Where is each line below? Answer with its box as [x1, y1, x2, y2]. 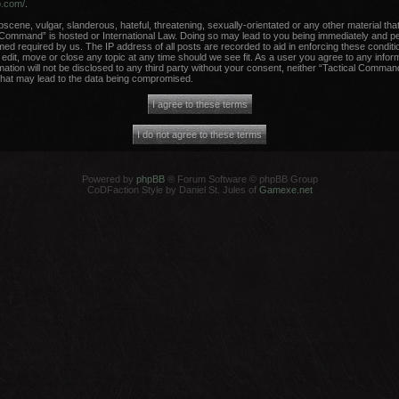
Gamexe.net [258, 184, 313, 195]
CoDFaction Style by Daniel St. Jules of [86, 184, 259, 195]
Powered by [81, 174, 136, 184]
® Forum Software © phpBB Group [164, 174, 318, 184]
